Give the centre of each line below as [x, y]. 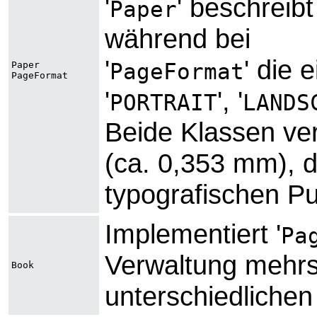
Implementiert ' [193, 234]
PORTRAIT [163, 103]
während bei [178, 39]
